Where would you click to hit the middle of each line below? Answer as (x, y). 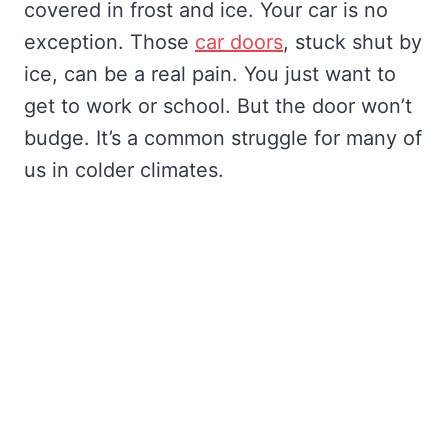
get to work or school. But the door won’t (218, 106)
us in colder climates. (124, 170)
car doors (239, 42)
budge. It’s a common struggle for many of (223, 138)
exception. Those (109, 42)
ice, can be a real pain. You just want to (210, 74)
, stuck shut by (352, 42)
